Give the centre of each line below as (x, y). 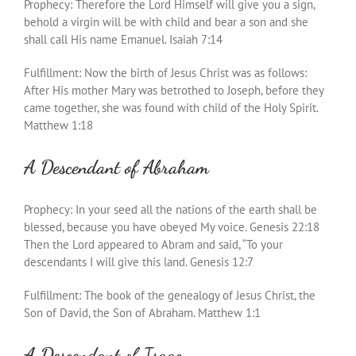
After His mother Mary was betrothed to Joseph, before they (174, 90)
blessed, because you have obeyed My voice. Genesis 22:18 (172, 226)
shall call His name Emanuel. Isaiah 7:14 (123, 39)
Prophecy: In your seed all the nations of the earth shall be (170, 209)
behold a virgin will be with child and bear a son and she (166, 21)
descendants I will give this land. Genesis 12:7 (139, 261)
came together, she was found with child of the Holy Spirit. (171, 107)
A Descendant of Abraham (116, 167)
